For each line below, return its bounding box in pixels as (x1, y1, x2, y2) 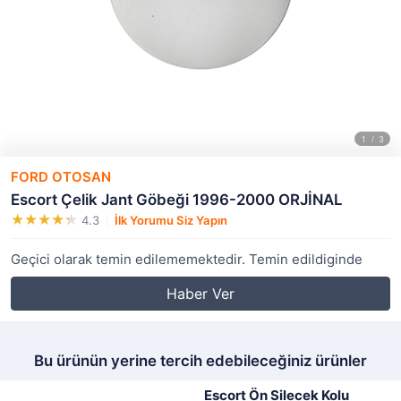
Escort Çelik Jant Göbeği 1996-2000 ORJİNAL (11, 191, 343, 209)
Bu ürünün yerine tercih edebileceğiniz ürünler (34, 352, 367, 370)
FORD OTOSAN (11, 168, 111, 185)
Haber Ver (166, 285, 235, 303)
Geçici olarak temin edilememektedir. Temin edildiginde (11, 251, 363, 268)
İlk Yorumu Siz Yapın (115, 212, 227, 227)
